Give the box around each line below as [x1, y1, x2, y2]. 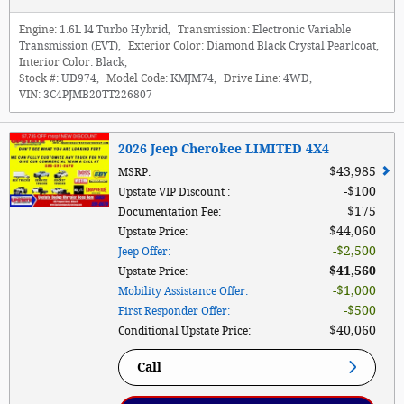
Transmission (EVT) [19, 39, 118, 52]
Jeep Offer [118, 244, 168, 258]
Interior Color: [19, 55, 93, 69]
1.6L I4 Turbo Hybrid [60, 23, 168, 36]
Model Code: [106, 71, 168, 85]
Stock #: [19, 71, 59, 85]
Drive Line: [224, 71, 280, 85]
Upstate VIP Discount [118, 185, 227, 198]
